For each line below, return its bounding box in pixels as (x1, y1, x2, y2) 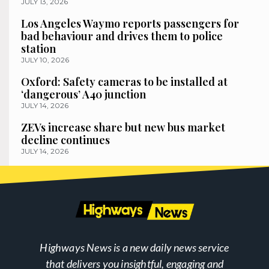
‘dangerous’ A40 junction (21, 87, 146, 102)
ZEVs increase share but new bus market (21, 120, 225, 135)
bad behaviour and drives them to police (21, 29, 223, 44)
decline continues (21, 133, 110, 148)
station (21, 41, 56, 56)
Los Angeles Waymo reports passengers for (21, 16, 239, 31)
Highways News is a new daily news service (40, 241, 229, 255)
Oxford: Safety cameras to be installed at (21, 74, 228, 89)
